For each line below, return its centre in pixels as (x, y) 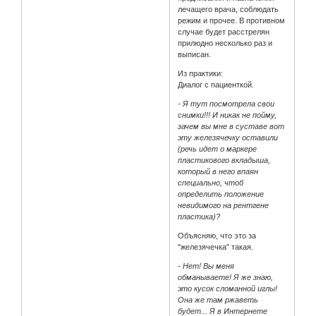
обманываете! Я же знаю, (226, 277)
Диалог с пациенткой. (216, 84)
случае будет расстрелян (224, 31)
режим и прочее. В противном (232, 20)
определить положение (221, 194)
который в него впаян (218, 171)
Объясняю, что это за (217, 235)
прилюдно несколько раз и (225, 43)
